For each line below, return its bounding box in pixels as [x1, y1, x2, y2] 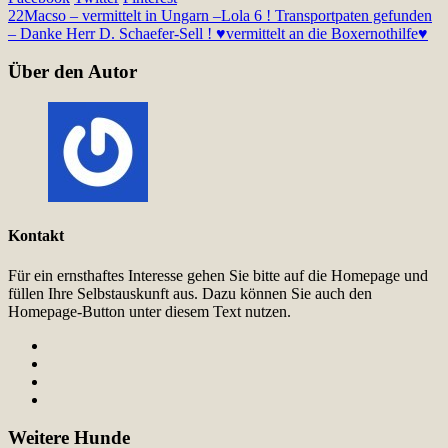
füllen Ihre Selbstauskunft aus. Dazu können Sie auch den [8, 284, 372, 302]
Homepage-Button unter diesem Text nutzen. [8, 302, 291, 320]
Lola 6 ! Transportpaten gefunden [221, 6, 432, 24]
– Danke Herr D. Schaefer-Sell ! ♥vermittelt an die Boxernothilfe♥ [8, 24, 428, 42]
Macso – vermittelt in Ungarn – [24, 6, 221, 24]
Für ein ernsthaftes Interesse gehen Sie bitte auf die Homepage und [8, 266, 428, 284]
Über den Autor [8, 61, 137, 83]
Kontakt [8, 227, 64, 245]
